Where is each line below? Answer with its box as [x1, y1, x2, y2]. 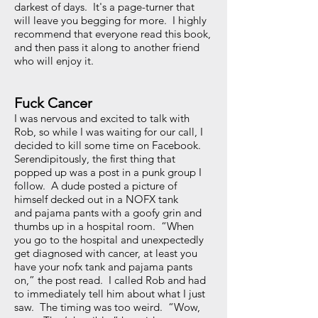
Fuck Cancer [14, 94, 92, 111]
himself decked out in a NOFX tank [14, 192, 178, 206]
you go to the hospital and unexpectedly [14, 233, 204, 246]
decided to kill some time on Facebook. [14, 138, 201, 152]
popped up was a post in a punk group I [14, 165, 202, 179]
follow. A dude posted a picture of [14, 179, 177, 192]
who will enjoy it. [14, 54, 99, 67]
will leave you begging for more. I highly [14, 13, 207, 27]
